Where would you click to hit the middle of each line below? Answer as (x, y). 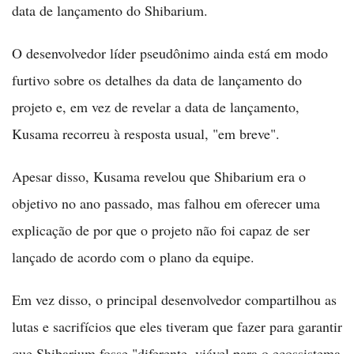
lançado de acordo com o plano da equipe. (133, 257)
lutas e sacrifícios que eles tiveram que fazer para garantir (177, 326)
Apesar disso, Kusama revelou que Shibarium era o (159, 176)
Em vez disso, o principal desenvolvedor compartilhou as (174, 299)
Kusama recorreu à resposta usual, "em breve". (146, 134)
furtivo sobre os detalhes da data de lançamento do (157, 80)
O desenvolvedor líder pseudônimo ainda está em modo (170, 53)
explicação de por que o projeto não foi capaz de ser (161, 230)
